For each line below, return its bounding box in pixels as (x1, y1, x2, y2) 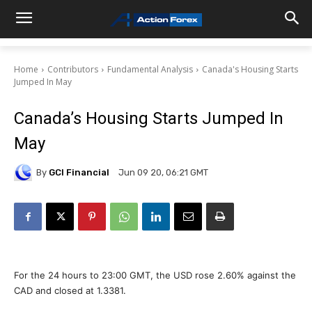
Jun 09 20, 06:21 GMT (118, 167, 208, 178)
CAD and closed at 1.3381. (14, 285, 126, 296)
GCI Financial (49, 166, 109, 178)
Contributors (47, 63, 98, 75)
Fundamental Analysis (107, 63, 193, 75)
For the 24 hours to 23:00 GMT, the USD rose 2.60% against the (14, 270, 296, 281)
